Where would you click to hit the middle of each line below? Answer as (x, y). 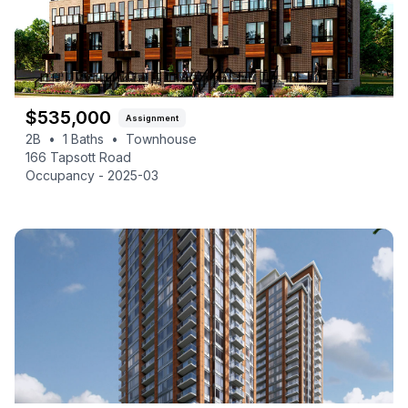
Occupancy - (66, 175)
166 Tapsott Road (78, 157)
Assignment (152, 117)
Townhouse (161, 139)
